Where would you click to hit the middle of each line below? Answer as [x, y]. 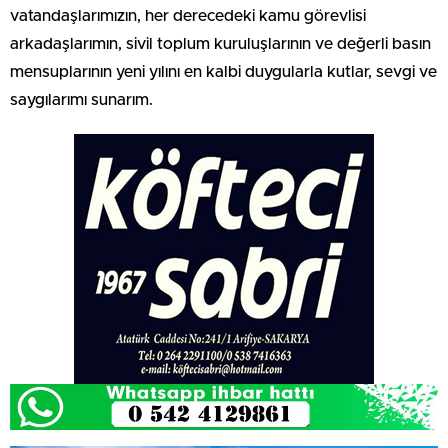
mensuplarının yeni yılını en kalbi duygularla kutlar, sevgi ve [223, 71]
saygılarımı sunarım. [81, 99]
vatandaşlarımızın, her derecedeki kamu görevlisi [188, 15]
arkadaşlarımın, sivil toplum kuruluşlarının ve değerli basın [220, 43]
